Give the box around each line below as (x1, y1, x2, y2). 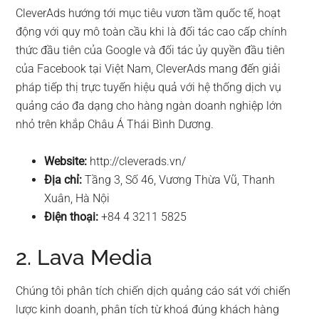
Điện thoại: (44, 210, 99, 224)
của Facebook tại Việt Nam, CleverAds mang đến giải (16, 62, 281, 76)
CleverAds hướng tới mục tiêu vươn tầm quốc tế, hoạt (16, 6, 281, 21)
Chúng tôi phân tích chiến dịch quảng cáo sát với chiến (16, 284, 291, 298)
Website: (44, 155, 88, 169)
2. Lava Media (16, 245, 153, 271)
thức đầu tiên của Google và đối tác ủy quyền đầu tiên (16, 43, 286, 58)
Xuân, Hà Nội (44, 192, 110, 206)
